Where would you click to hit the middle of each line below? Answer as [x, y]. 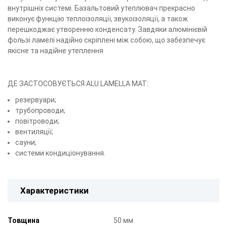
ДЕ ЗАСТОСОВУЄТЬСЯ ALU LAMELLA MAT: [78, 83]
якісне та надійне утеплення [55, 51]
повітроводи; [37, 121]
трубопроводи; [41, 110]
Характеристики [54, 190]
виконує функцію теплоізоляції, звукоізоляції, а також [98, 19]
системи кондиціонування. [61, 153]
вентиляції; [34, 131]
